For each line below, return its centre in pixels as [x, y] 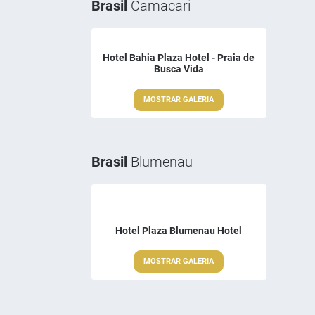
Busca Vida [179, 69]
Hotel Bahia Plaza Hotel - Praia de [179, 58]
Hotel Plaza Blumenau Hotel [179, 231]
